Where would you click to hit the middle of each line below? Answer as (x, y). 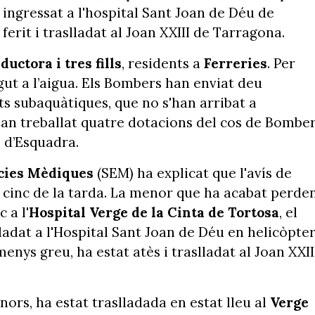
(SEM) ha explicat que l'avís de (193, 173)
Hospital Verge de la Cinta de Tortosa (154, 212)
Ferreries (236, 63)
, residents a (163, 63)
